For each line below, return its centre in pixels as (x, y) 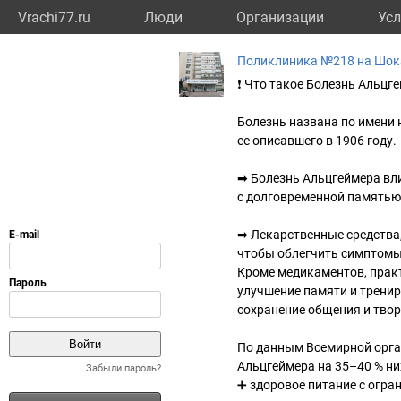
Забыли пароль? (124, 368)
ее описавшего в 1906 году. (317, 141)
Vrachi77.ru (54, 17)
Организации (280, 17)
